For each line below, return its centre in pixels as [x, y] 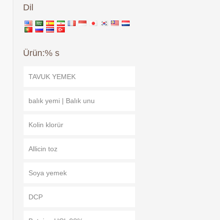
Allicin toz [43, 149]
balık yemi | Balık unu [61, 101]
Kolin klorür [46, 125]
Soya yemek [47, 173]
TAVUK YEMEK [52, 77]
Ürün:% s [41, 53]
